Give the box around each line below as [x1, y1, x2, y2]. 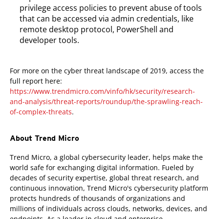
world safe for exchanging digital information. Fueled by [10, 163, 194, 172]
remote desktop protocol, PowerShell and [20, 24, 174, 35]
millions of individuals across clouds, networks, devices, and [10, 204, 207, 213]
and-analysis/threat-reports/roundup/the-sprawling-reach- [10, 97, 203, 106]
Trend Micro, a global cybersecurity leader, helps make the [10, 153, 203, 162]
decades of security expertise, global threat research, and [10, 173, 199, 182]
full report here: [10, 76, 62, 86]
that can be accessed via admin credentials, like [20, 13, 194, 24]
